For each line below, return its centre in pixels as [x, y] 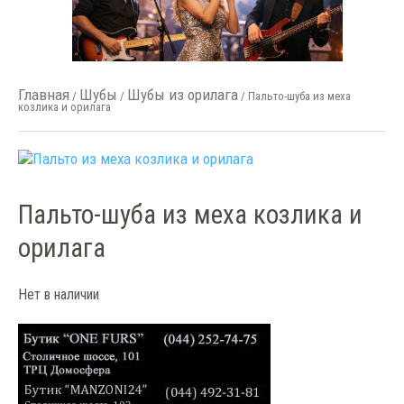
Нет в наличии [58, 294]
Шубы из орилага [182, 95]
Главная [43, 95]
